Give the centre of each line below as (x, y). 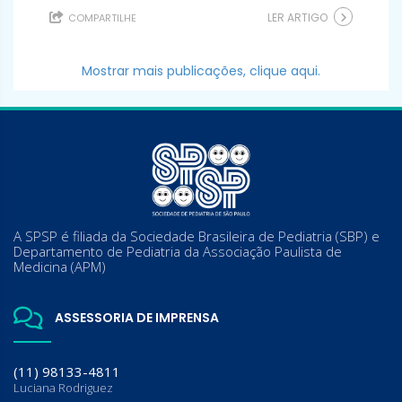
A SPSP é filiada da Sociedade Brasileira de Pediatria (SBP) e (197, 236)
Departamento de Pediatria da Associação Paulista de (178, 251)
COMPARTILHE (101, 18)
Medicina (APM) (60, 266)
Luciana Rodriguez (63, 387)
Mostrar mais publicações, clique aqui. (201, 71)
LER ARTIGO (297, 17)
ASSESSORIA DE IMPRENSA (135, 317)
